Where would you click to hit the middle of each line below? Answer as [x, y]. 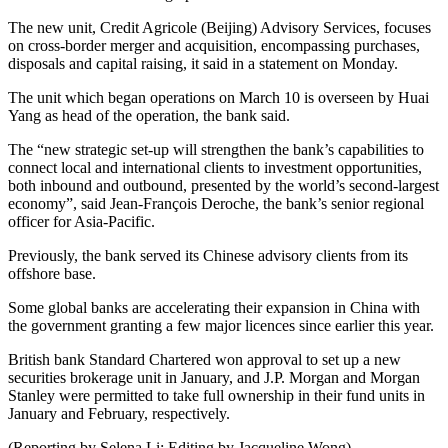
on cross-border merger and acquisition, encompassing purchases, [214, 46]
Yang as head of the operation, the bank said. [149, 116]
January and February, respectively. [119, 414]
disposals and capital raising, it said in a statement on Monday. [203, 64]
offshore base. [52, 274]
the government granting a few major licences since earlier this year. [221, 326]
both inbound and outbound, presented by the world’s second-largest [223, 186]
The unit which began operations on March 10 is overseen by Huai [218, 98]
